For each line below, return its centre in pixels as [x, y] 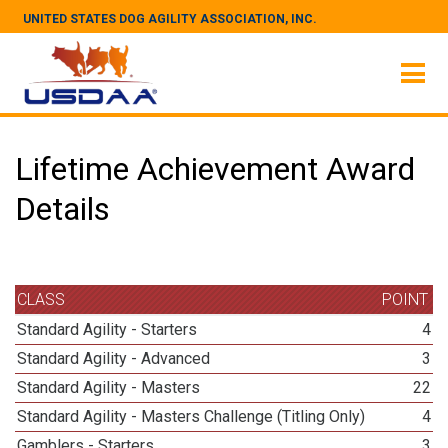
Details [62, 209]
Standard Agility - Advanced [114, 358]
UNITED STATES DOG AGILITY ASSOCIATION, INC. [170, 19]
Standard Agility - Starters [107, 329]
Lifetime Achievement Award [215, 169]
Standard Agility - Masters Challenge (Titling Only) [191, 416]
